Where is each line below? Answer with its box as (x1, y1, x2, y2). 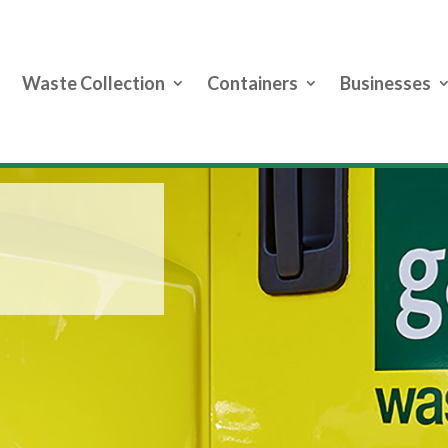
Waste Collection (21, 72, 165, 95)
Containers (206, 72, 298, 95)
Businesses (339, 72, 431, 95)
